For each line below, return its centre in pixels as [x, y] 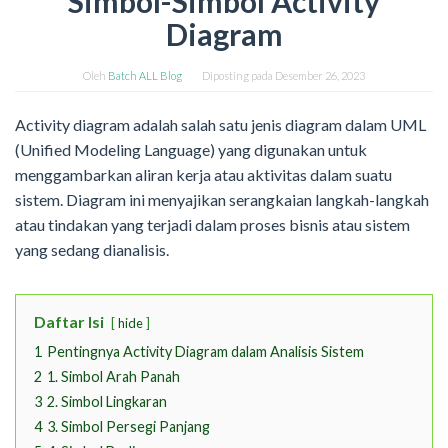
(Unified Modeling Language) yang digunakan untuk [191, 150]
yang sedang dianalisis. [92, 250]
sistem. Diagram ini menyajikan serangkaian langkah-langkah [222, 200]
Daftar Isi [69, 322]
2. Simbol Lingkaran [107, 402]
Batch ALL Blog [145, 76]
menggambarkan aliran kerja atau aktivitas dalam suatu [203, 175]
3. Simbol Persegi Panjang [128, 427]
